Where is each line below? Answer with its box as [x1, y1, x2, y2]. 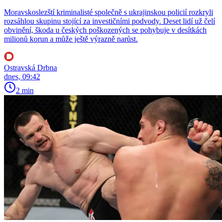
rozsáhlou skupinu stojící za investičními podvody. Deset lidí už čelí [4, 17, 215, 26]
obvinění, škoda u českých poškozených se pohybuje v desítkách [4, 26, 207, 35]
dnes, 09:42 [4, 72, 40, 81]
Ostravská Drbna [4, 63, 57, 72]
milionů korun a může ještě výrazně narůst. [4, 35, 138, 44]
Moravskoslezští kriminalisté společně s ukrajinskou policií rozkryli [4, 8, 213, 17]
